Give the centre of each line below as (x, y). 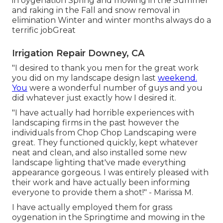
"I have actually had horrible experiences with (103, 113)
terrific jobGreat (44, 30)
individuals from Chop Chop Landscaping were (104, 133)
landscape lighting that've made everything (99, 163)
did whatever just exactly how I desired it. (94, 98)
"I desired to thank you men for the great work (105, 68)
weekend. (177, 78)
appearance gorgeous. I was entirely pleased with (110, 173)
